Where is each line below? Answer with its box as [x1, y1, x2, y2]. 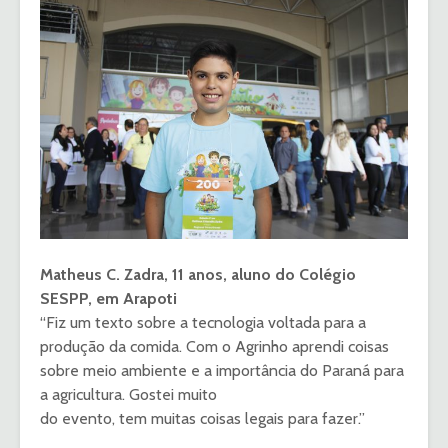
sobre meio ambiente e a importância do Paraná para [40, 361, 404, 381]
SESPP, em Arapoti [40, 289, 177, 309]
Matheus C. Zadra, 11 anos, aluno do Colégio [40, 265, 356, 285]
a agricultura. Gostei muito [40, 385, 217, 405]
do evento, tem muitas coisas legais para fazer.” [40, 409, 365, 429]
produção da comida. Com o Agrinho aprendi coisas [40, 337, 389, 357]
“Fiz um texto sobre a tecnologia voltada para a [40, 313, 366, 333]
